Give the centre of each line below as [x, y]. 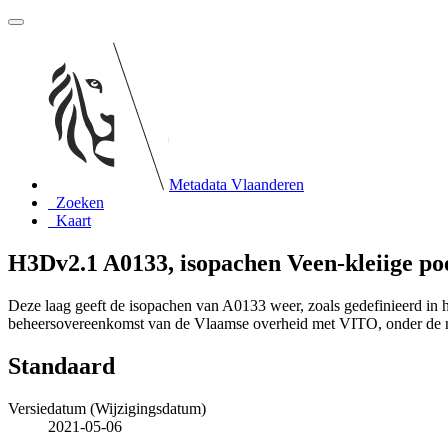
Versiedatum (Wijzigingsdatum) [107, 408]
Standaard [61, 365]
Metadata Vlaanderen [236, 184]
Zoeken [80, 202]
